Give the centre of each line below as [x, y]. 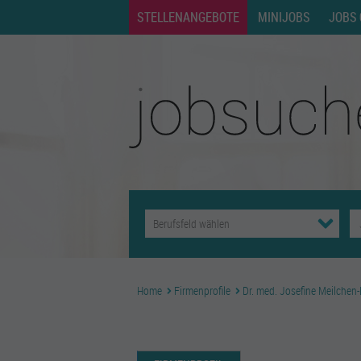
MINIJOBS [284, 17]
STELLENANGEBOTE [188, 17]
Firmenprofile [202, 290]
